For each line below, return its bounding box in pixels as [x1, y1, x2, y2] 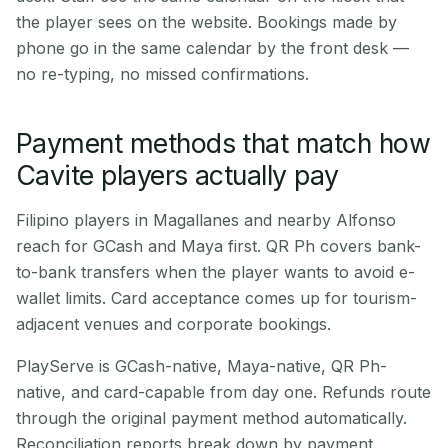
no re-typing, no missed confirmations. [16, 64, 309, 84]
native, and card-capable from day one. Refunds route [16, 382, 431, 402]
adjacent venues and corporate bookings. [16, 314, 331, 334]
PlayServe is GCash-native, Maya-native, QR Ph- [16, 356, 387, 376]
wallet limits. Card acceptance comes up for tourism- [16, 288, 417, 308]
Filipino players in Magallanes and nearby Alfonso [16, 210, 396, 230]
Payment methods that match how [16, 127, 430, 159]
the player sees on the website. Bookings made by [16, 12, 397, 32]
